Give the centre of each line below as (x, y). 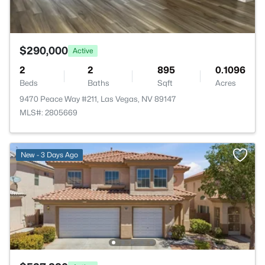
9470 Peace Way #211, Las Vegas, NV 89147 (98, 99)
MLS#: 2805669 (49, 112)
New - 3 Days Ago (49, 155)
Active (83, 50)
